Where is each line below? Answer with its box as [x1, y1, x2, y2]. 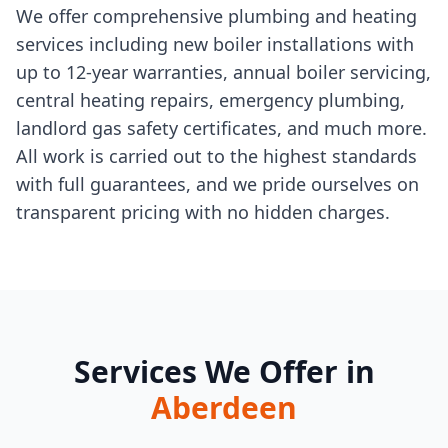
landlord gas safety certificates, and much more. [16, 115, 427, 140]
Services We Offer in [73, 350, 375, 392]
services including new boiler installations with [16, 31, 414, 56]
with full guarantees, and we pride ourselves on [16, 171, 419, 196]
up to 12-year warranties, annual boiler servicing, [16, 59, 431, 84]
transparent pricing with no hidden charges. [16, 199, 390, 224]
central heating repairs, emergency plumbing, [16, 87, 405, 112]
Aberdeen [151, 386, 297, 428]
